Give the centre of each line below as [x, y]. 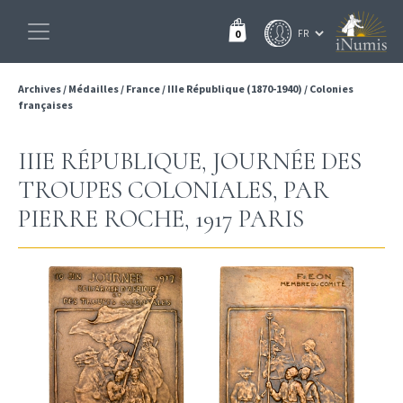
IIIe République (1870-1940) [235, 89]
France [143, 89]
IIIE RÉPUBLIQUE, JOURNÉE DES [190, 161]
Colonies [331, 89]
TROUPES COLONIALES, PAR [174, 190]
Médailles [94, 89]
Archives [40, 89]
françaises [45, 105]
